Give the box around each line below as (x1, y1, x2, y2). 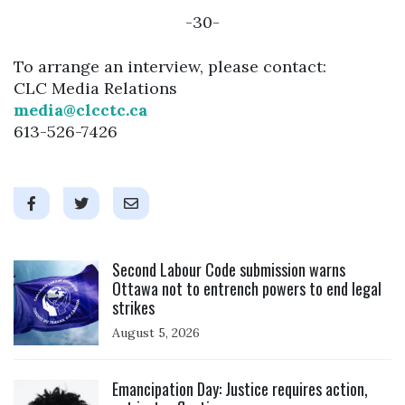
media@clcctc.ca (14, 99, 147, 120)
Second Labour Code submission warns (112, 257, 345, 281)
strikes (112, 295, 155, 319)
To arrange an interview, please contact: (14, 55, 331, 77)
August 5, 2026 (112, 324, 200, 341)
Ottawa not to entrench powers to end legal (112, 276, 381, 300)
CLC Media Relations (14, 77, 182, 99)
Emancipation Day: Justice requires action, (112, 377, 368, 400)
